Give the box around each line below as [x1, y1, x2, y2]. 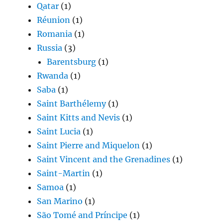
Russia [37, 43, 63, 53]
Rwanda [37, 71, 69, 81]
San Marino [37, 196, 83, 207]
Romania [37, 29, 73, 39]
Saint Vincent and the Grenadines [37, 154, 171, 165]
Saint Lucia [37, 126, 81, 137]
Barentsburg [47, 57, 97, 67]
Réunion [37, 15, 71, 25]
